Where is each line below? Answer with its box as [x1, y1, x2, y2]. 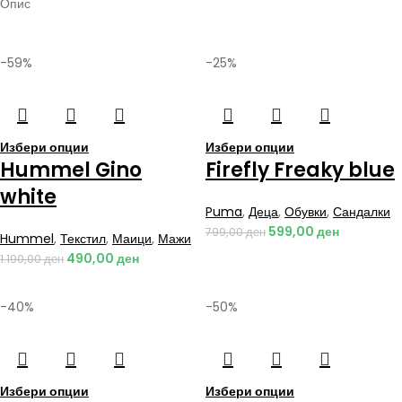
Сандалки [333, 202, 390, 221]
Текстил [60, 229, 106, 248]
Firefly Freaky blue [205, 155, 395, 184]
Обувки [284, 202, 327, 221]
